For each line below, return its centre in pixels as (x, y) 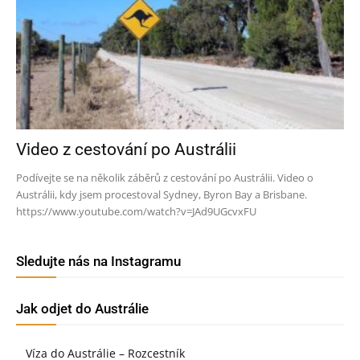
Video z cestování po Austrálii (126, 150)
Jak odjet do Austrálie (82, 309)
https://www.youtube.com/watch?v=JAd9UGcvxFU (136, 212)
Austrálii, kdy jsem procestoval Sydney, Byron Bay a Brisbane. (162, 195)
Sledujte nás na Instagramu (98, 262)
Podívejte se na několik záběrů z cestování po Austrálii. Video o (165, 178)
